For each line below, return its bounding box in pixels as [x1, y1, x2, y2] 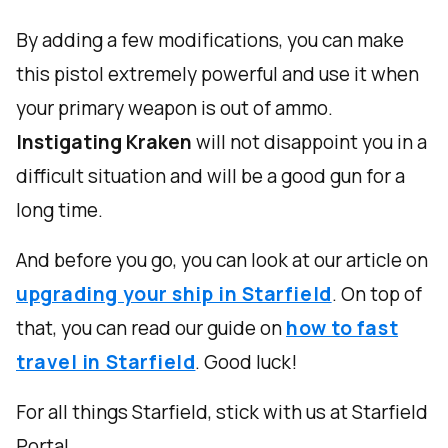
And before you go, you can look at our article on [16, 247, 428, 274]
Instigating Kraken [16, 129, 196, 156]
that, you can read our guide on [16, 315, 286, 342]
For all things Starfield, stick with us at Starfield [16, 399, 428, 426]
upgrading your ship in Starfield [16, 281, 332, 308]
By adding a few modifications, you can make [16, 27, 404, 54]
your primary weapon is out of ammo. [16, 95, 333, 122]
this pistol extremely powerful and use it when [16, 61, 419, 88]
